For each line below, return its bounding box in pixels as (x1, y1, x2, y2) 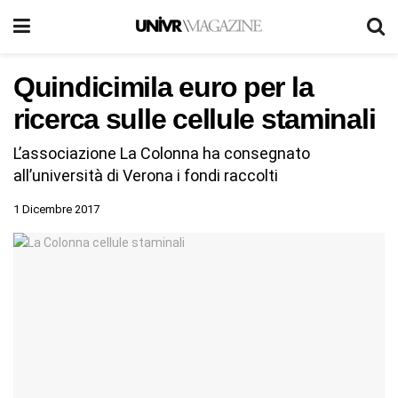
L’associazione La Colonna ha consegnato (13, 143, 310, 163)
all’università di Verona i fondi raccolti (13, 165, 278, 185)
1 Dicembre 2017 (13, 202, 99, 216)
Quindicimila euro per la (13, 71, 314, 103)
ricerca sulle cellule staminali (13, 103, 376, 135)
